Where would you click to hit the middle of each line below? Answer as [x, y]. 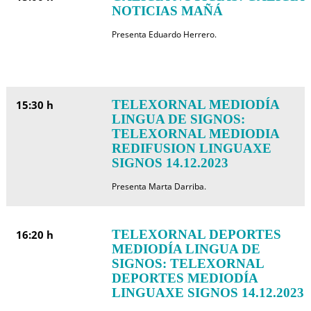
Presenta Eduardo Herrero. [164, 34]
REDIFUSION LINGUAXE [191, 148]
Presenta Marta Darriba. [159, 186]
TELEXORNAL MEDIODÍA [195, 104]
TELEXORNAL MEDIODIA [195, 134]
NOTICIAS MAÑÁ [167, 11]
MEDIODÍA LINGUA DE [186, 249]
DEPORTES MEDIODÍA [184, 278]
